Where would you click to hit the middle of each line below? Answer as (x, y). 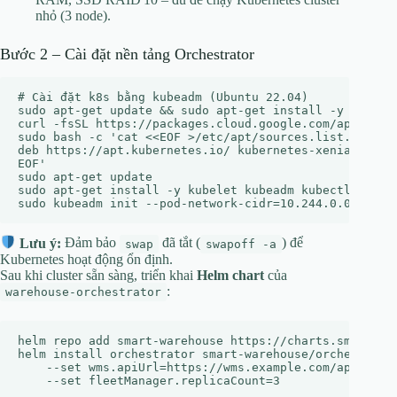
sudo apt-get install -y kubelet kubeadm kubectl (184, 191)
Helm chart (230, 275)
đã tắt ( (180, 243)
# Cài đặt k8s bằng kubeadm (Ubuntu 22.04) (163, 97)
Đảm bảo (91, 243)
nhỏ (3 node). (73, 15)
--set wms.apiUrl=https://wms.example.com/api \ (195, 367)
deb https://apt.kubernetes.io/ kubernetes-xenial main (206, 151)
